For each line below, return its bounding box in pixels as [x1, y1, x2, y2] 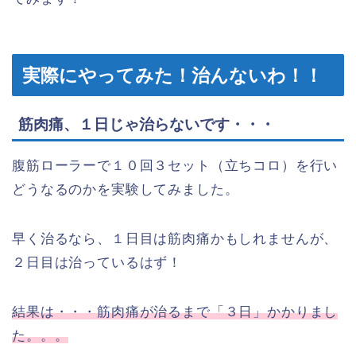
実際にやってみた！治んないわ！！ [22, 65, 323, 87]
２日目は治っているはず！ [12, 255, 183, 271]
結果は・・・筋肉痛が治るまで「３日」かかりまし [12, 304, 339, 320]
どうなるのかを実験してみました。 [12, 182, 239, 198]
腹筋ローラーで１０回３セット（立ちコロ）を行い [12, 158, 339, 174]
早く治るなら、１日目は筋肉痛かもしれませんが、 [12, 231, 339, 247]
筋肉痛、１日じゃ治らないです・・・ [18, 116, 275, 133]
